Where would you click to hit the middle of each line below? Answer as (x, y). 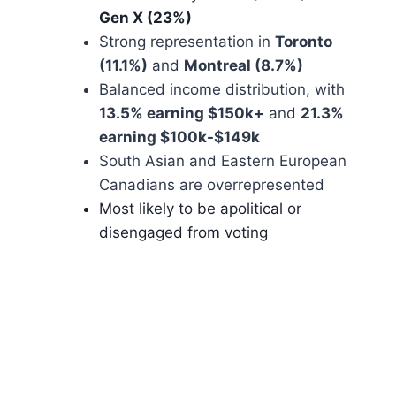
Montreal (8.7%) (244, 66)
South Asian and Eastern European (223, 161)
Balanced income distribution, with (222, 90)
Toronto (304, 42)
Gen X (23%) (145, 18)
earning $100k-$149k (179, 137)
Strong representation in (187, 42)
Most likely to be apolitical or (200, 209)
